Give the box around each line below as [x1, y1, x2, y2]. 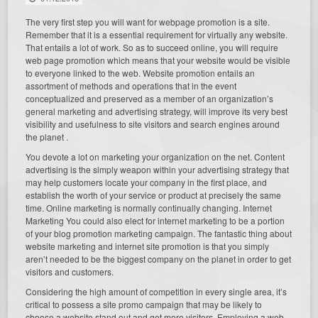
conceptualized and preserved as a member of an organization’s [26, 92, 274, 104]
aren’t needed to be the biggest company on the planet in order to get [26, 252, 292, 265]
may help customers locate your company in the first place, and [26, 175, 268, 188]
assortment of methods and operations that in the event [26, 79, 237, 92]
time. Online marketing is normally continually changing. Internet [26, 201, 273, 214]
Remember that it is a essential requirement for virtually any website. [26, 28, 288, 40]
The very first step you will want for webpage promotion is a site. [26, 15, 270, 28]
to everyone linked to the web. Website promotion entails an [26, 66, 256, 79]
